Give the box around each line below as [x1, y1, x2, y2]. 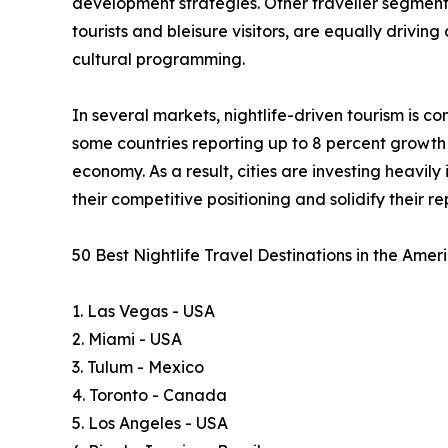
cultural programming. [72, 49, 245, 70]
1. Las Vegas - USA [72, 301, 215, 322]
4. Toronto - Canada [72, 385, 227, 406]
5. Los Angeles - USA [72, 413, 228, 434]
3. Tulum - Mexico [72, 357, 204, 378]
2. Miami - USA [72, 329, 182, 350]
